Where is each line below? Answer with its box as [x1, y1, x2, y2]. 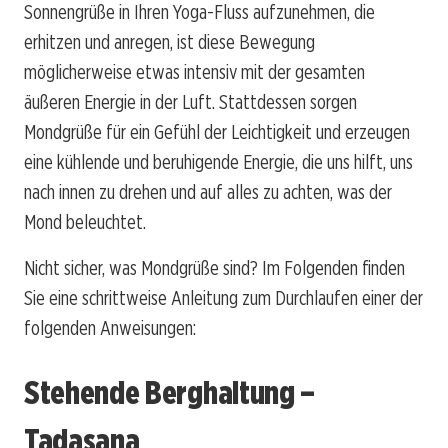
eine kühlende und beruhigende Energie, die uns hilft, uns [24, 149, 413, 174]
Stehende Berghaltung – [24, 373, 315, 413]
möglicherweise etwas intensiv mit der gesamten [24, 59, 365, 84]
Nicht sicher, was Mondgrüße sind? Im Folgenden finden [24, 255, 405, 280]
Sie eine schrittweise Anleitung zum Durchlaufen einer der [24, 285, 423, 310]
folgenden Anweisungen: [24, 315, 196, 340]
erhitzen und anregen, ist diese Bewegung [24, 29, 315, 54]
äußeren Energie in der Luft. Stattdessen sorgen [24, 89, 357, 114]
